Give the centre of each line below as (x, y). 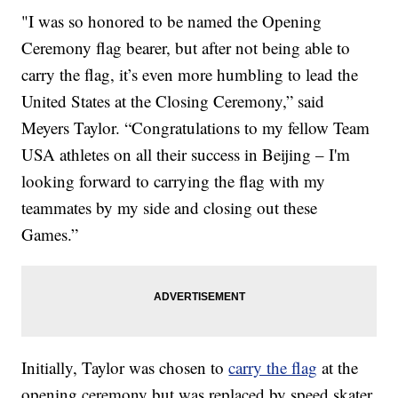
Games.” (50, 235)
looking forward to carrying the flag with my (174, 181)
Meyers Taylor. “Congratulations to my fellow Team (196, 128)
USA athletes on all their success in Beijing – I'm (186, 155)
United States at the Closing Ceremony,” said (173, 101)
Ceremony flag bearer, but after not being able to (186, 48)
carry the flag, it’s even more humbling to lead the (190, 75)
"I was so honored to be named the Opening (172, 21)
